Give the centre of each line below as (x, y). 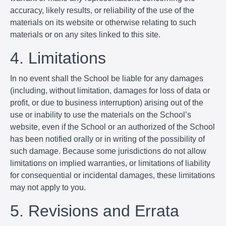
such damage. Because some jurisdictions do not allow (108, 151)
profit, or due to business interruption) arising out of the (107, 102)
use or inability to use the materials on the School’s (101, 115)
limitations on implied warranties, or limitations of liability (110, 163)
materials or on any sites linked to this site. (85, 34)
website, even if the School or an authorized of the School (112, 127)
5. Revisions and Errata (95, 211)
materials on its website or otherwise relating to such (103, 22)
